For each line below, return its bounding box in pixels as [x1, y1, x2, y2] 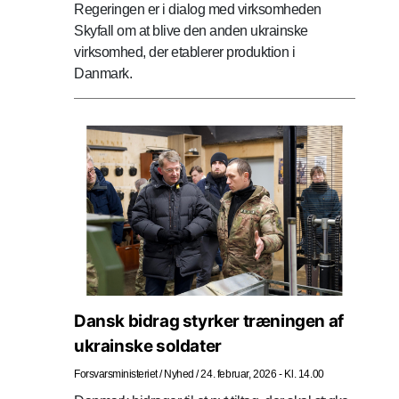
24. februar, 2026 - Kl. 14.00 [200, 367, 324, 380]
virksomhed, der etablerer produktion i [74, 44, 295, 60]
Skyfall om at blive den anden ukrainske [74, 22, 308, 38]
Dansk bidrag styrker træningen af [74, 310, 344, 331]
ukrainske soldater [74, 335, 222, 356]
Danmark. [74, 65, 132, 81]
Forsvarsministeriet [74, 367, 158, 380]
